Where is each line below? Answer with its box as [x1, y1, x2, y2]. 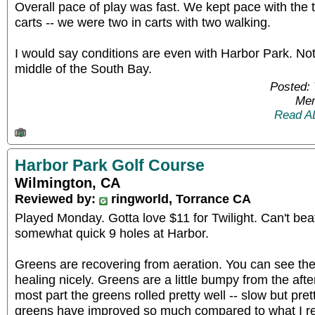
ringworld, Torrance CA [108, 191, 251, 206]
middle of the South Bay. [15, 60, 152, 76]
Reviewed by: [15, 191, 99, 206]
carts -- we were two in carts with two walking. [15, 14, 271, 30]
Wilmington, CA [15, 175, 120, 191]
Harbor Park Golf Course [15, 156, 205, 174]
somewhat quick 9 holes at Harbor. [15, 226, 209, 240]
